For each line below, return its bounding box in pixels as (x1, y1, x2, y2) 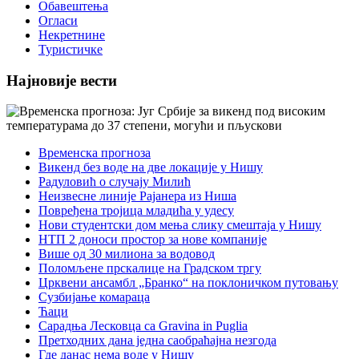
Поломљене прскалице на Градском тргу (38, 261, 261, 276)
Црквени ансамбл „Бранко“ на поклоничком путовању (38, 276, 338, 290)
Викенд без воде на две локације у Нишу (38, 160, 263, 175)
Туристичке (38, 42, 103, 56)
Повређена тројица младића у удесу (38, 204, 234, 218)
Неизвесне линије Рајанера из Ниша (38, 189, 236, 204)
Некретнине (38, 27, 105, 42)
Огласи (38, 13, 78, 27)
